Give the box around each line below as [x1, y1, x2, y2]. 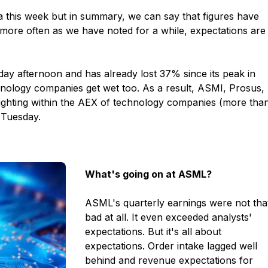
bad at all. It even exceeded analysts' [85, 211, 252, 223]
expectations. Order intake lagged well [85, 240, 258, 252]
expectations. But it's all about [85, 226, 222, 237]
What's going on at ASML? [85, 168, 212, 180]
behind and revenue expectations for [85, 254, 254, 266]
